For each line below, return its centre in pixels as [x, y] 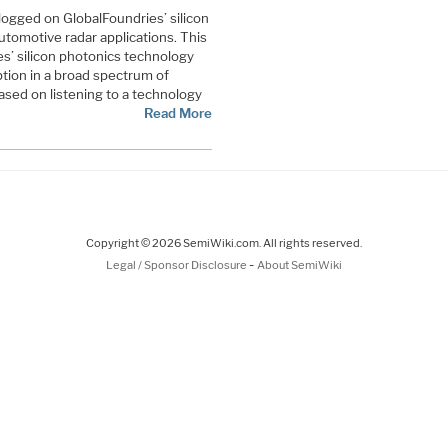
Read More [177, 112]
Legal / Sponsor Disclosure [177, 264]
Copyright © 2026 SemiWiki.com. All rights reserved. [224, 242]
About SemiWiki [299, 264]
